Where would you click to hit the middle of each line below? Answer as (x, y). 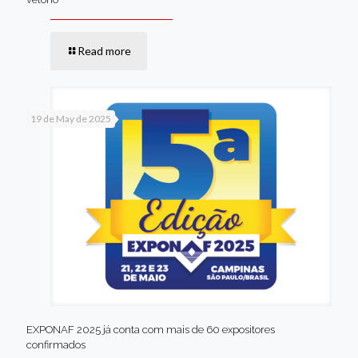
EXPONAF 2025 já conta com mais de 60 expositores (151, 329)
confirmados (56, 344)
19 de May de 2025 (71, 118)
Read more (104, 50)
